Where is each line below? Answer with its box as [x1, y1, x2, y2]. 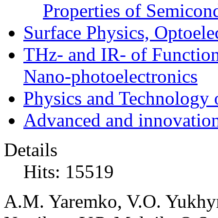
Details [4, 139, 57, 161]
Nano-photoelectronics [23, 66, 198, 87]
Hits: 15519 [23, 161, 114, 182]
